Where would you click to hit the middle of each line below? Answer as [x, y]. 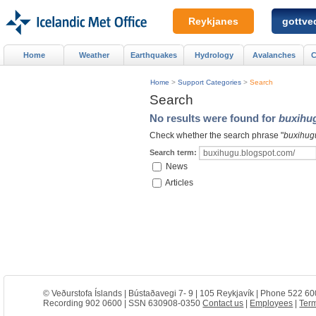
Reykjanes [213, 21]
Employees [272, 303]
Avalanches [274, 55]
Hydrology [214, 55]
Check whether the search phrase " [217, 135]
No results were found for [214, 119]
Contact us [223, 303]
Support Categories [209, 82]
